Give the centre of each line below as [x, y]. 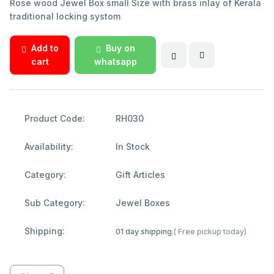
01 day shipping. [145, 231]
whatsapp [115, 61]
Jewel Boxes [143, 202]
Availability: [49, 146]
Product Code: [55, 118]
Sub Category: [55, 202]
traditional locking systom [65, 16]
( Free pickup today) [210, 231]
